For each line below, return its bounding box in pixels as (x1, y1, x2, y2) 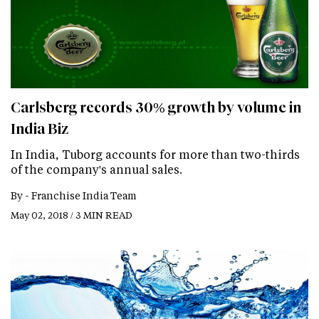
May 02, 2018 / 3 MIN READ (11, 208, 132, 221)
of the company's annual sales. (11, 161, 182, 177)
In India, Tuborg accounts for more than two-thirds (11, 146, 300, 162)
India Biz (11, 120, 68, 137)
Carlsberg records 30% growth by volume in (11, 98, 301, 116)
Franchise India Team (31, 188, 137, 202)
